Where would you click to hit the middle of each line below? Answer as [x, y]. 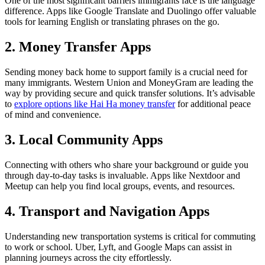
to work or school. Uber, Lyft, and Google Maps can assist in [118, 247]
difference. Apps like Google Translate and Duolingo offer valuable [130, 11]
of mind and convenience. [53, 115]
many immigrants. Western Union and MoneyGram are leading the [129, 83]
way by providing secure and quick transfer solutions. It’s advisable [130, 93]
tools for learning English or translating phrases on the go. [112, 22]
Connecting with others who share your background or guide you [127, 165]
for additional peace [213, 104]
